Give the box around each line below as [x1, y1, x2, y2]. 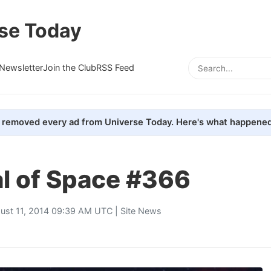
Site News [120, 205, 162, 216]
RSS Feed [96, 62, 134, 73]
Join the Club [43, 62, 96, 73]
